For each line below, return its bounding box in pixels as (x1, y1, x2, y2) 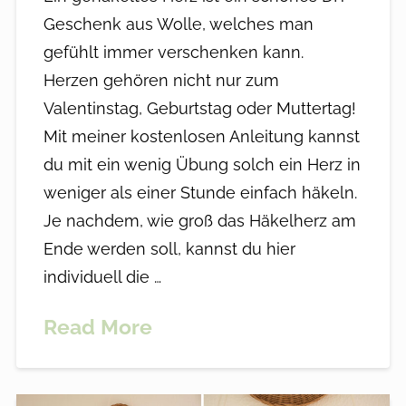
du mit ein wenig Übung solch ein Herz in (43, 155, 361, 175)
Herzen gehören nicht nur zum (43, 71, 279, 91)
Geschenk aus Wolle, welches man (43, 14, 314, 34)
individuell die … (43, 267, 161, 287)
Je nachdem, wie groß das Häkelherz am (43, 211, 356, 231)
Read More (43, 314, 152, 340)
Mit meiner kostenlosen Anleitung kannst (43, 127, 360, 147)
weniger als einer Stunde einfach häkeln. (43, 183, 357, 203)
